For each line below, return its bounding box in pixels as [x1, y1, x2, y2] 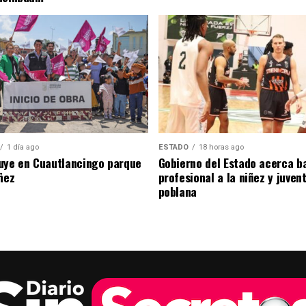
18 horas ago [198, 142, 244, 152]
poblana [158, 182, 197, 200]
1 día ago [6, 142, 39, 152]
